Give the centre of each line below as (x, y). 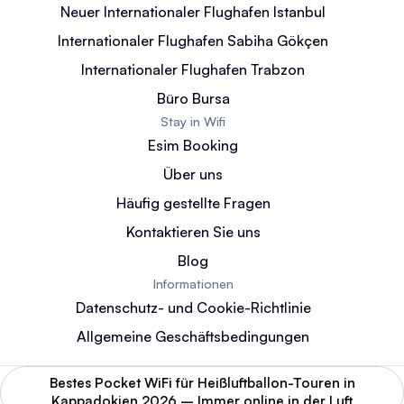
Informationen (193, 283)
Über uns (193, 174)
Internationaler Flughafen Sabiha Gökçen (193, 40)
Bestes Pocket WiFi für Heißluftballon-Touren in (202, 382)
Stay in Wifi (193, 121)
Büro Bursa (193, 98)
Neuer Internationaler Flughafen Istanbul (193, 11)
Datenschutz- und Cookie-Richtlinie (193, 307)
